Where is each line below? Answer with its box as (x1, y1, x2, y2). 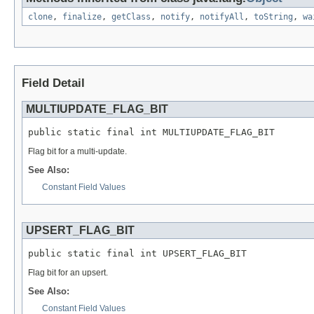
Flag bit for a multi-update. (28, 146, 127, 156)
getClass (111, 12, 151, 22)
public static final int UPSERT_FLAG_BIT (28, 247, 247, 259)
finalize (62, 12, 102, 22)
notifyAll (200, 12, 244, 22)
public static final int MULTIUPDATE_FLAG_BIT (28, 126, 275, 137)
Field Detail (22, 76, 85, 90)
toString (254, 12, 293, 22)
